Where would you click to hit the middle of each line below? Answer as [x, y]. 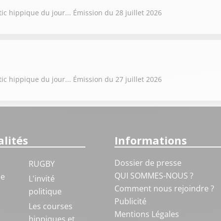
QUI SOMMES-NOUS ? [154, 176]
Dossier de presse [148, 163]
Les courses [50, 206]
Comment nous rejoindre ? [165, 188]
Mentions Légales [147, 214]
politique [45, 191]
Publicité [130, 201]
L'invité [41, 179]
